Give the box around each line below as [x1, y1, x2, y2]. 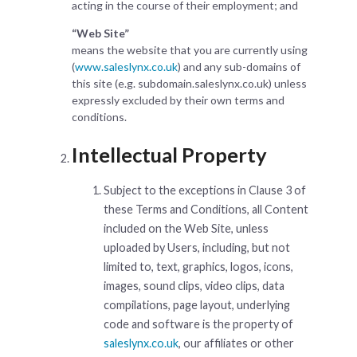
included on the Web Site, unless [104, 221, 269, 235]
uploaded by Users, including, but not [104, 240, 290, 254]
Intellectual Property [72, 143, 267, 167]
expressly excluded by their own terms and [72, 93, 284, 108]
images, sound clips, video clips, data [104, 278, 284, 292]
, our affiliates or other [178, 335, 294, 350]
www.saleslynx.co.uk [75, 60, 178, 74]
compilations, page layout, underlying [104, 297, 290, 312]
